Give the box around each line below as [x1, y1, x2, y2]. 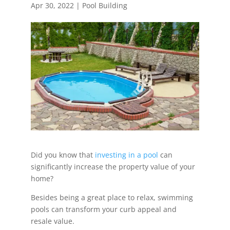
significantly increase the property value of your [30, 161, 195, 171]
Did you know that [30, 149, 95, 160]
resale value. [30, 216, 76, 226]
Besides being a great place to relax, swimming [30, 192, 193, 202]
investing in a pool [94, 149, 158, 160]
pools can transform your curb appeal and [30, 204, 177, 214]
